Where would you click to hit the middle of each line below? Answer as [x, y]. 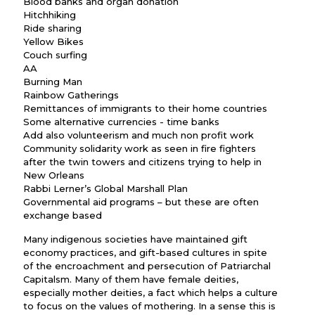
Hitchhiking [50, 15]
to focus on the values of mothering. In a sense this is [149, 306]
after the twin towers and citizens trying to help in [142, 162]
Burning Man [53, 82]
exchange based [63, 215]
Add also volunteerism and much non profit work [139, 135]
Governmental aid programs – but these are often [141, 202]
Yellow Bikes [53, 41]
